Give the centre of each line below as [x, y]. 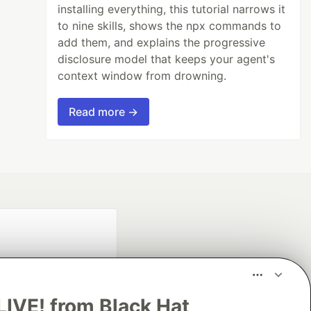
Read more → [104, 111]
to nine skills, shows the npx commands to [170, 25]
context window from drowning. [142, 75]
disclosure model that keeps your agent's [167, 59]
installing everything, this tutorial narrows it [172, 9]
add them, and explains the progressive [162, 42]
